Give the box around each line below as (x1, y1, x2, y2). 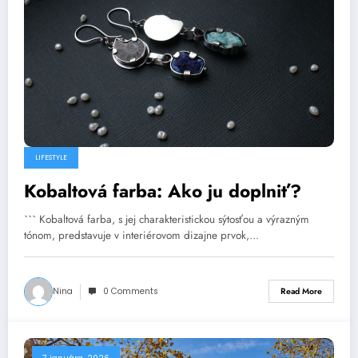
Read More (280, 285, 322, 298)
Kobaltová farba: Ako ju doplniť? (24, 177, 301, 204)
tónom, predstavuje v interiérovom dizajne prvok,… (24, 227, 259, 243)
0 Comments (103, 284, 158, 297)
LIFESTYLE (35, 152, 67, 162)
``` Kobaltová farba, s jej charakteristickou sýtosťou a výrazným (24, 211, 309, 227)
